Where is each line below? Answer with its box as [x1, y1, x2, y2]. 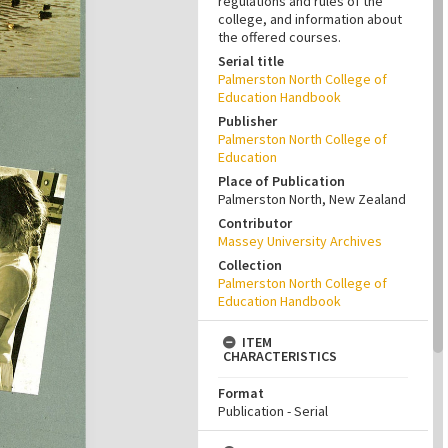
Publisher [218, 112, 277, 130]
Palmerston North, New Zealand [218, 190, 406, 208]
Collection [218, 256, 282, 274]
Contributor [218, 214, 292, 232]
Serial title [218, 52, 284, 70]
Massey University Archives [218, 232, 382, 250]
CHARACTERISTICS [223, 347, 337, 365]
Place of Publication [218, 172, 345, 190]
